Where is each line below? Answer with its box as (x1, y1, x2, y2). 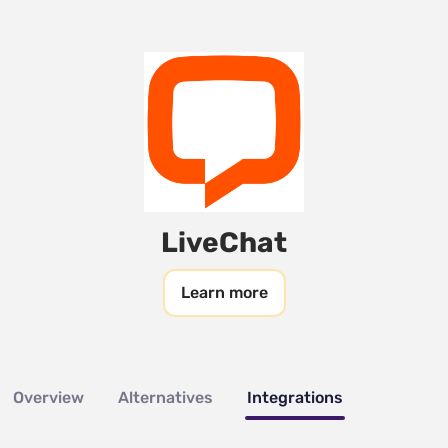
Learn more (180, 283, 268, 302)
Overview (13, 388, 85, 407)
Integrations (247, 388, 344, 407)
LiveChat (161, 226, 287, 259)
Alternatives (118, 388, 214, 407)
